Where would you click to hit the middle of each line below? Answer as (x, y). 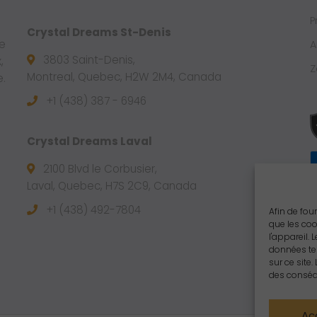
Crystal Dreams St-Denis (99, 33)
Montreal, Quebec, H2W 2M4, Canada (124, 77)
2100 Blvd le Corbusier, (98, 169)
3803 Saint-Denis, (87, 60)
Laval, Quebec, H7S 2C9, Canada (111, 186)
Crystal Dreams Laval (89, 142)
